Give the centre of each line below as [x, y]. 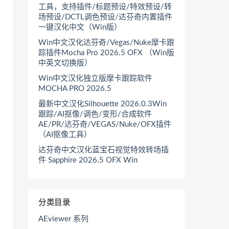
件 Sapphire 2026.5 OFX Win [88, 160]
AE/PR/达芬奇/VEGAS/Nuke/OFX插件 [105, 124]
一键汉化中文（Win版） [80, 27]
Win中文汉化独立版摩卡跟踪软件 [95, 78]
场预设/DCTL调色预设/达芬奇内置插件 [105, 17]
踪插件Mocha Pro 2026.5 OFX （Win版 [106, 53]
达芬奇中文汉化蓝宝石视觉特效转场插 [104, 150]
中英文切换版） [65, 63]
